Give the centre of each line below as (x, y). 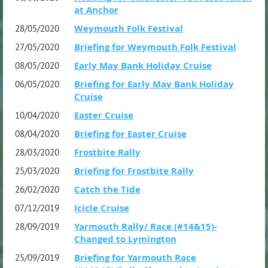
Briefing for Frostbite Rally (134, 170)
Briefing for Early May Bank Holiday (154, 84)
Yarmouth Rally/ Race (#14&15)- (146, 226)
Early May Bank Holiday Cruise (143, 65)
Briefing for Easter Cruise (130, 133)
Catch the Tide (107, 189)
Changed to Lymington (125, 239)
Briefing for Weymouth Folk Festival (155, 47)
